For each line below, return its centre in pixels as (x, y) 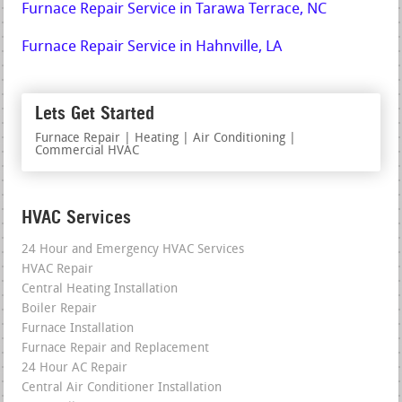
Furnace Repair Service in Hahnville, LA (152, 47)
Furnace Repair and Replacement (116, 348)
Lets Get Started (95, 113)
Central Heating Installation (100, 289)
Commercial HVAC (87, 151)
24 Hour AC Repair (75, 368)
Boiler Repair (60, 309)
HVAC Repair (58, 269)
